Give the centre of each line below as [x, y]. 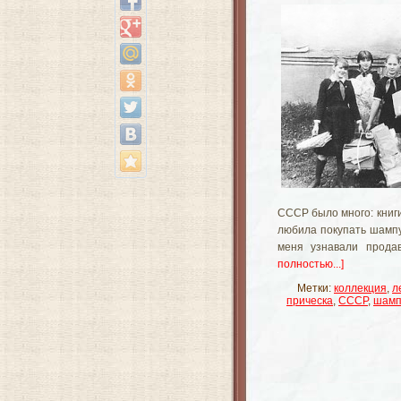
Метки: [316, 288]
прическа [310, 301]
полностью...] [311, 264]
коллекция [360, 288]
